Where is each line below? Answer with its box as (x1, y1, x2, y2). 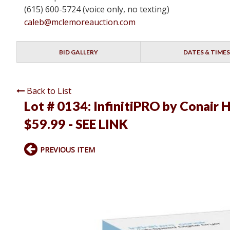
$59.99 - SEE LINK (24, 116, 128, 132)
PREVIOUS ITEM (40, 145, 95, 155)
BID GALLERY (59, 48, 99, 56)
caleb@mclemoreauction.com (24, 16, 136, 28)
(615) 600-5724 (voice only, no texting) (24, 4, 169, 15)
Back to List (27, 85, 71, 97)
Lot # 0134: (24, 98, 93, 114)
